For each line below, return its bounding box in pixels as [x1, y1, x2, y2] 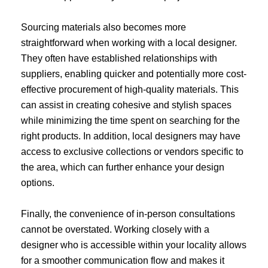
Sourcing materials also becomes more [21, 22, 186, 32]
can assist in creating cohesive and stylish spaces [21, 99, 232, 110]
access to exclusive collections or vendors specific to [21, 146, 243, 157]
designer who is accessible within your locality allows [21, 239, 246, 250]
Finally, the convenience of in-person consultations [21, 208, 235, 219]
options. [21, 177, 54, 188]
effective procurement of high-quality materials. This [21, 84, 239, 95]
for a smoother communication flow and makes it [21, 255, 224, 266]
